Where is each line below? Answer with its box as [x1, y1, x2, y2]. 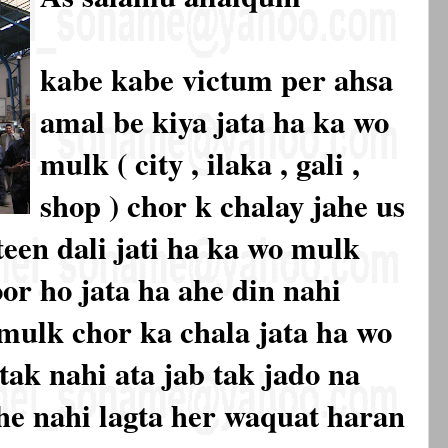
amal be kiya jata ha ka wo [40, 99, 389, 144]
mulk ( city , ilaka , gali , [40, 141, 360, 186]
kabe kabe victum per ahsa [40, 57, 393, 102]
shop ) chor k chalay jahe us [40, 183, 405, 228]
